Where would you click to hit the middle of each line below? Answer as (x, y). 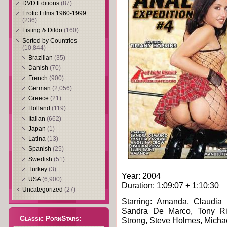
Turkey (38, 169)
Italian (37, 119)
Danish (38, 68)
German (40, 88)
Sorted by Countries (50, 41)
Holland (39, 108)
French (38, 78)
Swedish (40, 159)
